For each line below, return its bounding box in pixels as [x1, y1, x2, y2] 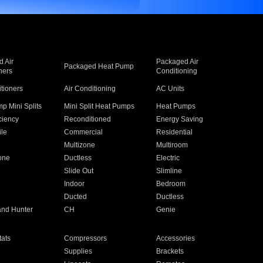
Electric [156, 154, 180, 162]
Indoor [63, 180, 85, 188]
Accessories [156, 234, 195, 242]
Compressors [63, 234, 107, 242]
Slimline [156, 167, 183, 175]
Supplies [63, 247, 92, 255]
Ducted [63, 193, 87, 201]
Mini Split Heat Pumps [63, 102, 134, 110]
